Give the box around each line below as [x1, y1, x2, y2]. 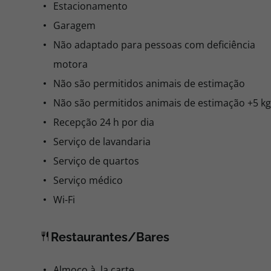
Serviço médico [53, 174, 123, 187]
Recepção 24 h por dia [53, 116, 154, 129]
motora [53, 57, 88, 71]
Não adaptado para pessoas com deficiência [53, 38, 255, 51]
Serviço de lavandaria [53, 135, 151, 148]
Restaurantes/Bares [51, 230, 169, 244]
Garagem [53, 19, 96, 32]
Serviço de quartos [53, 154, 139, 168]
